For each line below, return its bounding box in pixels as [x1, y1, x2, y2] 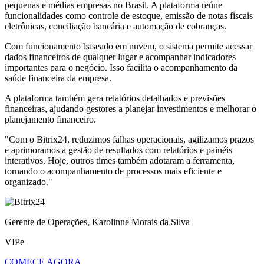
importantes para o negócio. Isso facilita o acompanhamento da [5, 62, 237, 73]
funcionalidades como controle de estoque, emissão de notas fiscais [5, 11, 253, 21]
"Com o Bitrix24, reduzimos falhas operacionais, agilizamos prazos [5, 134, 254, 145]
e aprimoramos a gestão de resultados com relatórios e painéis [5, 145, 232, 156]
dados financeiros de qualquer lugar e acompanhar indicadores [5, 52, 236, 62]
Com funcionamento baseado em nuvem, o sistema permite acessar [5, 41, 252, 52]
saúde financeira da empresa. [5, 73, 111, 84]
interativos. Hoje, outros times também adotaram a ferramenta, [5, 156, 235, 166]
